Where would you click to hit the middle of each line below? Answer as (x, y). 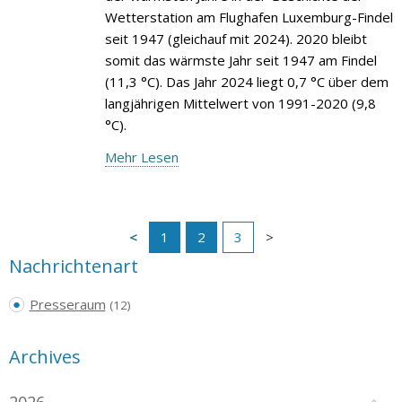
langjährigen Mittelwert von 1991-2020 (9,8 (240, 103)
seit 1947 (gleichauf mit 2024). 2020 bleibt (236, 38)
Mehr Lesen (141, 157)
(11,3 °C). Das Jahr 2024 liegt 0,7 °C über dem (246, 81)
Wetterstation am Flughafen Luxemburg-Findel (249, 17)
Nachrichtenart (74, 266)
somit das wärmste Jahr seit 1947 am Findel (240, 60)
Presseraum (67, 304)
